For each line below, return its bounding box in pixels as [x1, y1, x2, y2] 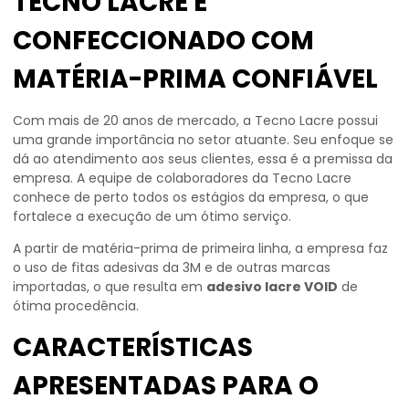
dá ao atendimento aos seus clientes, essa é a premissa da [13, 150, 393, 168]
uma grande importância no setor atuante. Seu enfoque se [13, 131, 393, 149]
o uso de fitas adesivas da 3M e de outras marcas [13, 258, 330, 277]
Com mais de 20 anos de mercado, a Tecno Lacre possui [13, 111, 378, 130]
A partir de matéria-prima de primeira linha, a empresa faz [13, 239, 388, 257]
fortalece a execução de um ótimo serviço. [13, 207, 291, 225]
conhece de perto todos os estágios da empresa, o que [13, 188, 369, 206]
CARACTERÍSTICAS [13, 330, 253, 365]
